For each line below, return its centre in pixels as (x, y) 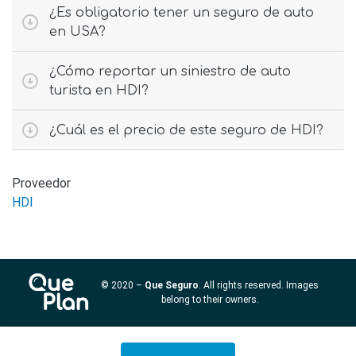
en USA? (77, 31)
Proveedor (41, 183)
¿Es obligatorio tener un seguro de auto (182, 12)
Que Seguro (172, 286)
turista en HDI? (99, 90)
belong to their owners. (210, 300)
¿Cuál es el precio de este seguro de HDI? (186, 130)
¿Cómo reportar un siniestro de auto (170, 71)
